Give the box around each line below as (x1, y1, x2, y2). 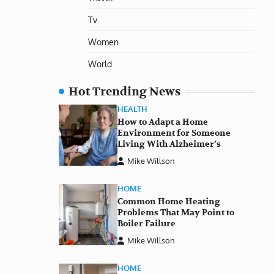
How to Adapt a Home (117, 116, 208, 127)
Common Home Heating (117, 196, 220, 207)
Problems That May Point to (117, 207, 234, 218)
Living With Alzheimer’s (117, 138, 221, 149)
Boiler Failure (117, 218, 176, 229)
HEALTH (117, 103, 147, 114)
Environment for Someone (117, 127, 231, 138)
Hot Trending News (68, 84, 180, 99)
